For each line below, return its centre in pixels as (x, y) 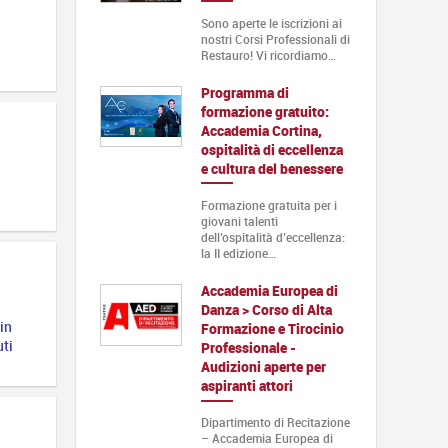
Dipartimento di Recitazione (275, 422)
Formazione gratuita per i (268, 205)
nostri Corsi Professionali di (275, 39)
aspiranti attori (246, 386)
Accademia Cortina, (261, 131)
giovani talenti (239, 221)
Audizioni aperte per (263, 367)
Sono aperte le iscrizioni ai (271, 23)
